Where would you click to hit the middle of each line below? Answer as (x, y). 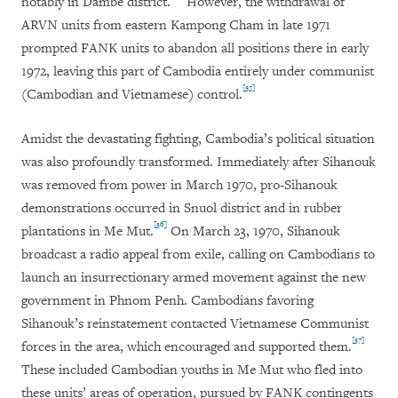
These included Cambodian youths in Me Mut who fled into (192, 370)
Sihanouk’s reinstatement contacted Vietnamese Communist (195, 324)
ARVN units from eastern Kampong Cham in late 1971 (176, 26)
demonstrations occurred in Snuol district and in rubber (182, 209)
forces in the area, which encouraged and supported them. (187, 347)
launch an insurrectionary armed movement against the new (194, 278)
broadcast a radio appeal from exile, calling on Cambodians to (198, 255)
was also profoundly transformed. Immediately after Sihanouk (199, 163)
